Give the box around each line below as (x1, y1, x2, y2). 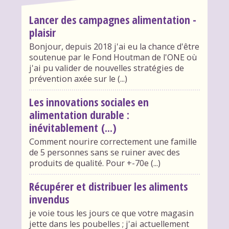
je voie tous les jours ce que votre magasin (29, 207, 194, 219)
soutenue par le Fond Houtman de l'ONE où (29, 51, 197, 63)
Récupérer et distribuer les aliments (29, 178, 188, 194)
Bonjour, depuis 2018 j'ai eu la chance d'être (29, 40, 199, 52)
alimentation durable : (29, 107, 129, 122)
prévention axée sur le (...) (29, 73, 127, 84)
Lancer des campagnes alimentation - (29, 12, 196, 27)
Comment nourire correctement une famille (29, 135, 197, 147)
